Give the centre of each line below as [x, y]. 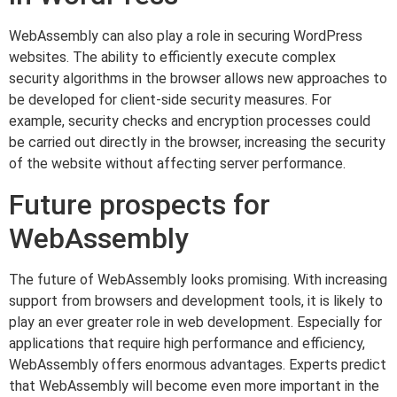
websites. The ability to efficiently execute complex [172, 58]
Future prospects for [140, 204]
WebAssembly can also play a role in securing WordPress [186, 36]
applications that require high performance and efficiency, [187, 343]
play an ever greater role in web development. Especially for [195, 322]
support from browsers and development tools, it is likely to [196, 300]
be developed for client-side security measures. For [170, 100]
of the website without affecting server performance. [177, 164]
